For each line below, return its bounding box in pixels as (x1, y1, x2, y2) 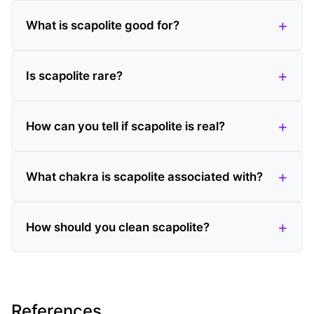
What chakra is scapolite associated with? (26, 169, 263, 184)
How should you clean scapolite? (26, 219, 210, 234)
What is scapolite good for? (26, 18, 179, 32)
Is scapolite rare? (26, 68, 123, 83)
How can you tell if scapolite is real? (26, 118, 225, 133)
